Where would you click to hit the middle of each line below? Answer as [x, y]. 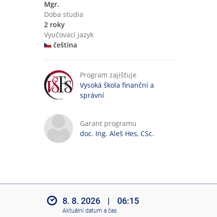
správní [92, 95]
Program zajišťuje [108, 75]
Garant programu [108, 123]
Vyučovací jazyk [69, 35]
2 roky [54, 24]
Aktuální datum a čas [89, 211]
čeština [64, 45]
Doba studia [63, 14]
